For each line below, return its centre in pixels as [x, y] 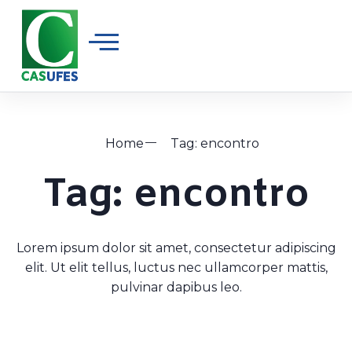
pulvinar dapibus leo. [176, 287]
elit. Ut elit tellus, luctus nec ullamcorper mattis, [176, 268]
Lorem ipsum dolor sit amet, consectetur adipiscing [176, 248]
